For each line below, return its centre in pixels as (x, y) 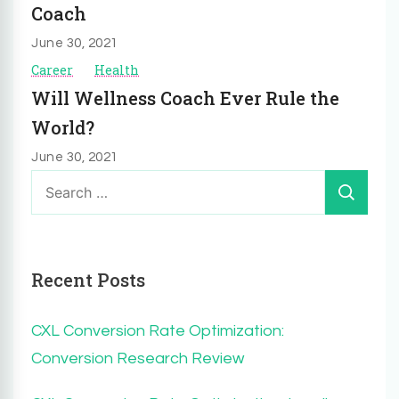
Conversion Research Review (138, 358)
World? (63, 127)
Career (52, 69)
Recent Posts (88, 279)
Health (117, 69)
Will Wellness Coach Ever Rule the (185, 98)
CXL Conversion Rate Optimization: (158, 330)
